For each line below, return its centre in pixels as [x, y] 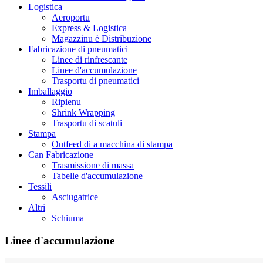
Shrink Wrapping [83, 112]
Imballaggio [50, 91]
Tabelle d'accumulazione [97, 176]
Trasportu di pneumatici [95, 80]
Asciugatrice [75, 197]
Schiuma [68, 218]
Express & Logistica [89, 28]
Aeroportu [71, 17]
